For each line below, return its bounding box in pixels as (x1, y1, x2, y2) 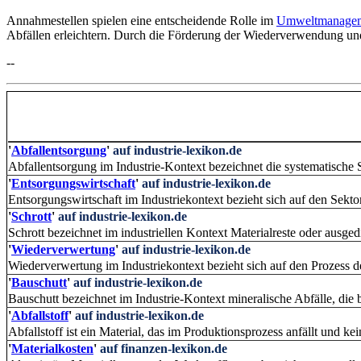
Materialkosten (11, 342, 93, 356)
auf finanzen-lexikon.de (100, 342, 227, 356)
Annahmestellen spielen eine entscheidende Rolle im (6, 14, 276, 28)
